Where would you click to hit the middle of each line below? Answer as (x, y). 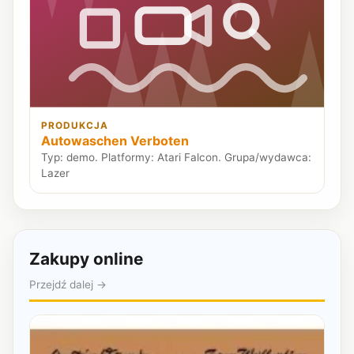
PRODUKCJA (75, 126)
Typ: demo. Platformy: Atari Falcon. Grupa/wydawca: (177, 158)
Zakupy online (86, 258)
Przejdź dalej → (68, 284)
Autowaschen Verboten (115, 141)
